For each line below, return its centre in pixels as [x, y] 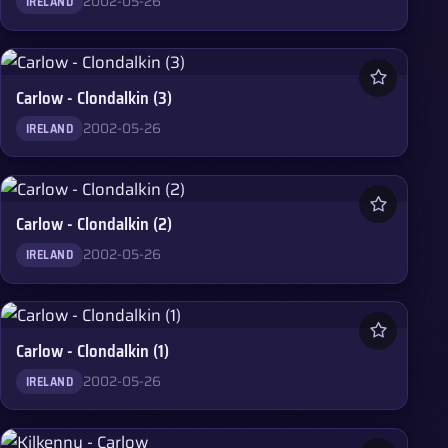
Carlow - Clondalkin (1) [93, 350]
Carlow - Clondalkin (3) [94, 97]
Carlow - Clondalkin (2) [94, 224]
